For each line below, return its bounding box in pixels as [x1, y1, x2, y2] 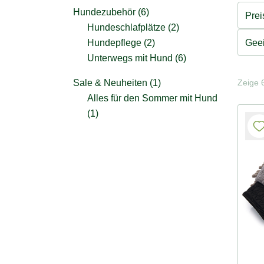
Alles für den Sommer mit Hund [87, 93, 217, 103]
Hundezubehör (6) [73, 7, 149, 17]
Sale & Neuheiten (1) [73, 78, 161, 88]
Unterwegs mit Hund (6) [87, 53, 186, 63]
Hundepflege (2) [87, 38, 155, 48]
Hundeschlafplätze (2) [87, 22, 179, 32]
